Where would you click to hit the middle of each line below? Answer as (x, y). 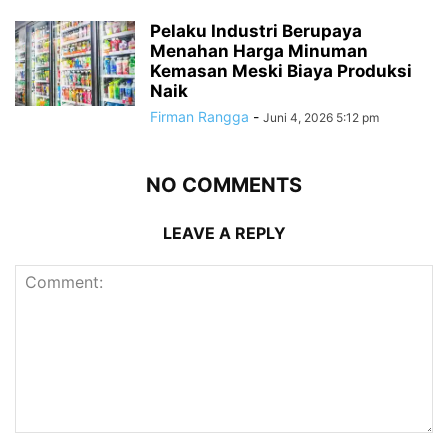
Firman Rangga (199, 117)
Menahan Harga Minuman (259, 51)
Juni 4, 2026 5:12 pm (321, 118)
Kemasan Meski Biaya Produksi (281, 71)
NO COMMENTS (224, 185)
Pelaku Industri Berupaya (256, 31)
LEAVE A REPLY (224, 233)
